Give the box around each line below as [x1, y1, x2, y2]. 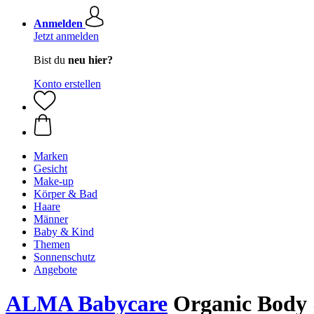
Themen [34, 238, 70, 250]
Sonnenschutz [34, 251, 95, 263]
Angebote [34, 264, 77, 275]
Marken [34, 150, 68, 162]
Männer [34, 213, 68, 225]
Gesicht [34, 163, 67, 175]
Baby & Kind [34, 226, 94, 238]
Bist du [34, 54, 68, 66]
